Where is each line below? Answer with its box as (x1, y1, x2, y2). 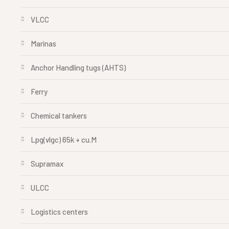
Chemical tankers (31, 111, 87, 120)
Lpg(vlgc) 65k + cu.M (31, 135, 97, 144)
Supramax (31, 159, 63, 168)
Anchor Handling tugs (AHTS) (31, 63, 126, 72)
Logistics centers (31, 207, 88, 216)
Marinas (31, 39, 56, 48)
